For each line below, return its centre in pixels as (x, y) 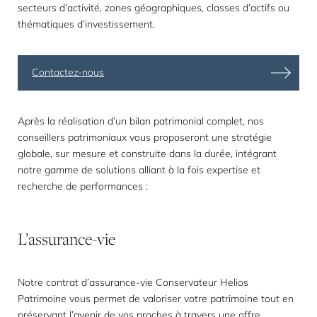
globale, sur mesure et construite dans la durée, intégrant (147, 154)
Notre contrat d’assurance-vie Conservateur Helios (133, 282)
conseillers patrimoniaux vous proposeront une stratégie (145, 137)
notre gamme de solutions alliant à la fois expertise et (139, 170)
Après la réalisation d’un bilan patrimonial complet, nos (141, 121)
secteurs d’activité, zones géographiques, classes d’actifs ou (154, 8)
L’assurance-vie (67, 239)
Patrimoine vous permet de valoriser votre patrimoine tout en (156, 299)
